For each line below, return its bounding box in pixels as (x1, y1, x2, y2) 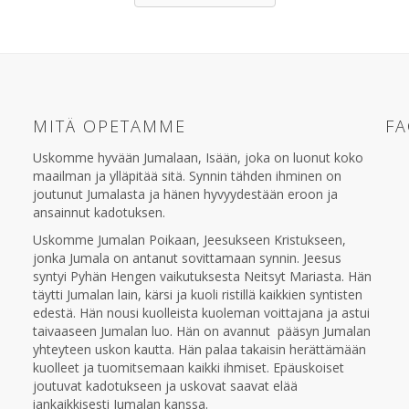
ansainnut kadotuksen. (32, 204, 165, 221)
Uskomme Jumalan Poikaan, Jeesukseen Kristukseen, (32, 231, 346, 248)
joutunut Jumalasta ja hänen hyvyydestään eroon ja (32, 185, 338, 203)
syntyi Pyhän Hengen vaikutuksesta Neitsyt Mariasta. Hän (32, 267, 372, 285)
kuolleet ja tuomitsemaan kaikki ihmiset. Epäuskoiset (32, 359, 344, 376)
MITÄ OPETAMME (32, 115, 186, 137)
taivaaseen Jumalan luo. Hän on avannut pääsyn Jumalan (32, 322, 371, 340)
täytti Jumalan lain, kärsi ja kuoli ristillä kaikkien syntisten (32, 286, 362, 303)
